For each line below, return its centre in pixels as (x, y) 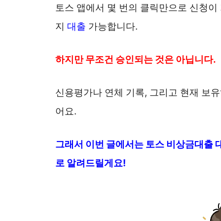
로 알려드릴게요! (91, 163)
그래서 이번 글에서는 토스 (111, 144)
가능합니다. (112, 26)
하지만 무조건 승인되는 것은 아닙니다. (136, 59)
